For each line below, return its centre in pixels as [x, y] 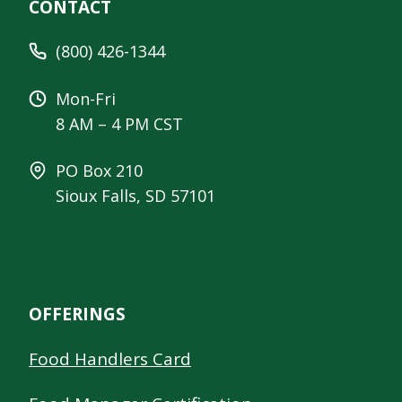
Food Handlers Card [110, 359]
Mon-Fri [86, 99]
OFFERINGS [77, 315]
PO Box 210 [99, 171]
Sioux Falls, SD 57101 [135, 196]
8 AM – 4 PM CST [119, 124]
